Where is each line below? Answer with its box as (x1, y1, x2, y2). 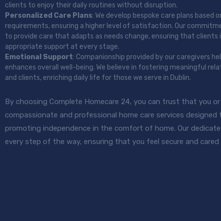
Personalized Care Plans (5, 11, 92, 20)
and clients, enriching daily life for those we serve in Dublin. (5, 74, 191, 82)
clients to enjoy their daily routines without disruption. (5, 1, 178, 9)
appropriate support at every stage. (5, 42, 119, 51)
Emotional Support (5, 53, 73, 61)
